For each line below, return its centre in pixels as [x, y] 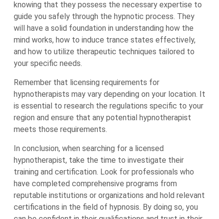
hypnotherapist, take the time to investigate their [99, 160]
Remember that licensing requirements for [87, 82]
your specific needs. [48, 63]
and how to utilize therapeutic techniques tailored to [104, 52]
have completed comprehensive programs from [95, 184]
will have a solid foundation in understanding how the [104, 28]
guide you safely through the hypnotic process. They [104, 16]
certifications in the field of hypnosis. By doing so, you [106, 207]
